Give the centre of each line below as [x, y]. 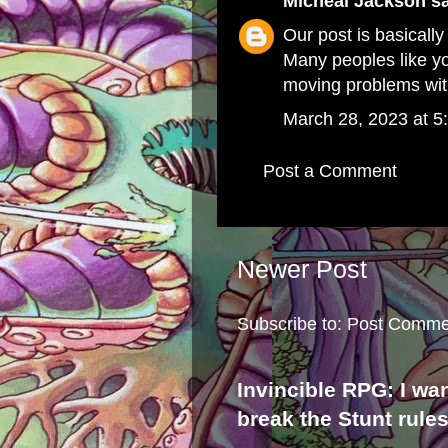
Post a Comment [330, 171]
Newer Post [302, 269]
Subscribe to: [292, 324]
